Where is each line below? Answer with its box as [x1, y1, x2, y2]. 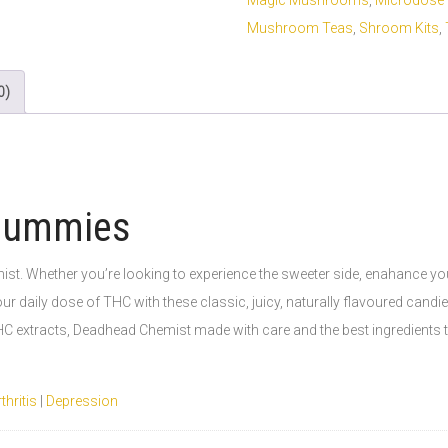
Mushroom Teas [246, 20, 353, 36]
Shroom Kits [358, 20, 439, 36]
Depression [46, 393, 118, 409]
